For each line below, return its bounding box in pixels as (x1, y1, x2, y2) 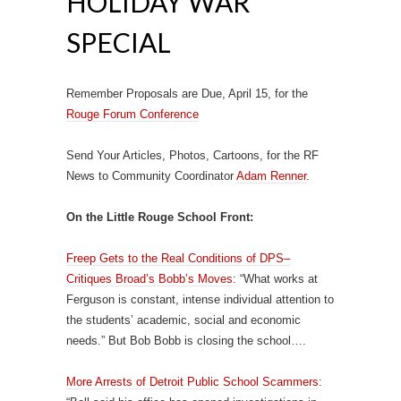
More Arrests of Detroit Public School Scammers (66, 375, 319, 388)
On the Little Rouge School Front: (66, 210, 253, 224)
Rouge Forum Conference (66, 107, 199, 121)
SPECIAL (66, 26, 171, 58)
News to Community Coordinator (66, 169, 236, 183)
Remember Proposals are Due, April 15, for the (66, 87, 308, 100)
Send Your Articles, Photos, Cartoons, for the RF (66, 149, 319, 162)
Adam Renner (236, 169, 306, 183)
